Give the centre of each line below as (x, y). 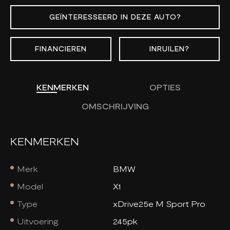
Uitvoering (38, 221)
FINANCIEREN (61, 49)
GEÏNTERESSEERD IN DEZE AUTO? (115, 17)
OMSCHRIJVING (115, 107)
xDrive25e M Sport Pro (159, 204)
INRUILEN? (169, 49)
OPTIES (165, 88)
